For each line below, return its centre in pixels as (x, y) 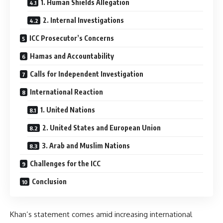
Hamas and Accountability (72, 56)
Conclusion (49, 182)
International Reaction (66, 92)
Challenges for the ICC (65, 164)
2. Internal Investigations (83, 20)
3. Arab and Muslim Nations (86, 146)
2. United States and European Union (102, 128)
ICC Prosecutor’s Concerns (72, 38)
